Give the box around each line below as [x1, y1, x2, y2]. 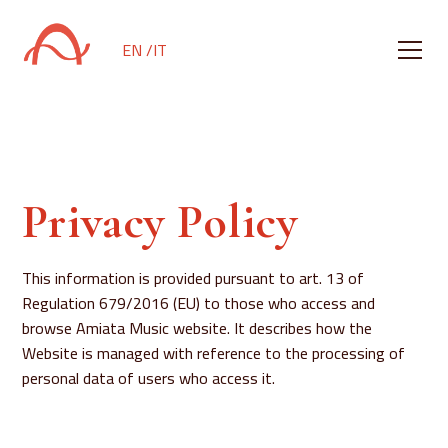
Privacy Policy [22, 193, 299, 251]
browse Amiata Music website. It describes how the [22, 313, 373, 343]
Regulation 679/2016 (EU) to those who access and [22, 288, 376, 318]
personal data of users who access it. [22, 363, 276, 393]
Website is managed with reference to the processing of [22, 338, 406, 368]
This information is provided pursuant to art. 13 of [22, 263, 365, 293]
